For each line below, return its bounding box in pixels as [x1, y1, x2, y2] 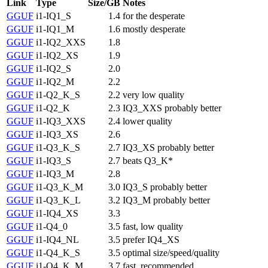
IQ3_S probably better [123, 181, 207, 192]
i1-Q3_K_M [36, 181, 83, 192]
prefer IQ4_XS [123, 234, 179, 245]
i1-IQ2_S [36, 63, 71, 74]
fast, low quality [123, 221, 183, 232]
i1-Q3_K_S [36, 142, 80, 153]
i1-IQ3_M [36, 168, 74, 179]
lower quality [123, 115, 172, 126]
